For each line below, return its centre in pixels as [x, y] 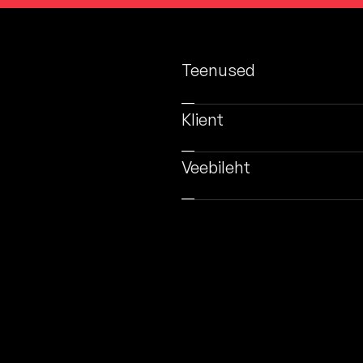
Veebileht [216, 167]
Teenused [218, 70]
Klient [203, 120]
